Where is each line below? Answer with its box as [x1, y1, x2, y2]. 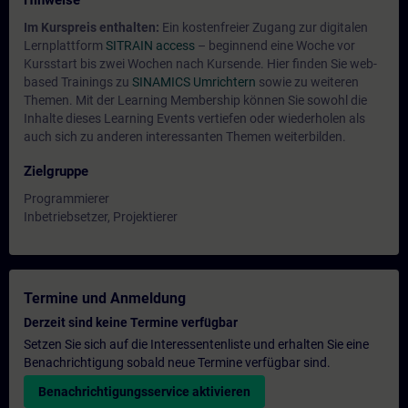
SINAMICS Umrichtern [132, 75, 256, 89]
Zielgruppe [24, 163, 88, 179]
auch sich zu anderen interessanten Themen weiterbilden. [24, 129, 346, 144]
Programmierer [24, 191, 109, 206]
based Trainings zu [24, 75, 132, 89]
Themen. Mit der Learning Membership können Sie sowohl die [24, 93, 367, 107]
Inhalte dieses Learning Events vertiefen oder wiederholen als [24, 111, 365, 126]
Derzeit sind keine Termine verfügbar [24, 315, 238, 330]
